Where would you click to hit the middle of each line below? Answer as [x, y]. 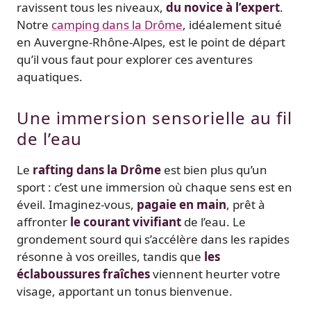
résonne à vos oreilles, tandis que [110, 256]
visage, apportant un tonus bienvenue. [126, 291]
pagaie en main [182, 204]
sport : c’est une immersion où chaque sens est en [154, 187]
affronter [43, 221]
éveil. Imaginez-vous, [77, 204]
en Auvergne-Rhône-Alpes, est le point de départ [151, 42]
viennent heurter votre [215, 274]
